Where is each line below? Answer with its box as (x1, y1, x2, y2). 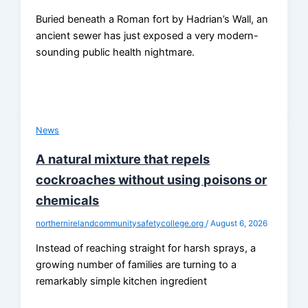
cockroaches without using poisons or (36, 172, 267, 188)
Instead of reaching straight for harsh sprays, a (36, 241, 256, 254)
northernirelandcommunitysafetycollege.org (36, 219, 206, 229)
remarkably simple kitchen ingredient (36, 274, 208, 287)
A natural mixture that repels (36, 151, 210, 167)
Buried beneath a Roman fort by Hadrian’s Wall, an (36, 12, 269, 25)
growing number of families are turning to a (36, 258, 237, 271)
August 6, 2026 (210, 219, 268, 229)
